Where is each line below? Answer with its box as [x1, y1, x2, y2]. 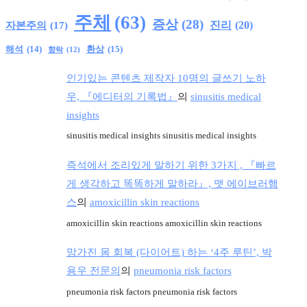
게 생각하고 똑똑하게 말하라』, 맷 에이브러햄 [66, 177, 278, 189]
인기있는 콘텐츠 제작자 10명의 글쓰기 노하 [66, 72, 266, 84]
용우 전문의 [66, 265, 121, 276]
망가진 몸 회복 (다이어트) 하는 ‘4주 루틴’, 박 [66, 246, 272, 258]
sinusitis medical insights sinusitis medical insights [66, 130, 256, 141]
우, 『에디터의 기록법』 [66, 90, 177, 102]
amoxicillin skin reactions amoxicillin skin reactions [66, 217, 262, 228]
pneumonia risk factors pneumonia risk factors [66, 286, 237, 297]
